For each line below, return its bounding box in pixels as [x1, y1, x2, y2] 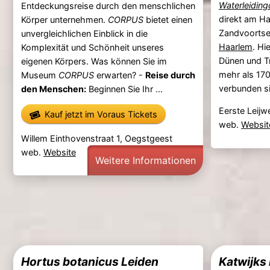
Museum [20, 69, 58, 80]
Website [43, 146, 76, 157]
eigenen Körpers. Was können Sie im [20, 55, 167, 66]
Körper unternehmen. [20, 14, 108, 25]
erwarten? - [93, 69, 145, 80]
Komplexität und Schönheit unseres [20, 42, 164, 52]
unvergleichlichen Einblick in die [20, 28, 148, 39]
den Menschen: [20, 83, 86, 94]
